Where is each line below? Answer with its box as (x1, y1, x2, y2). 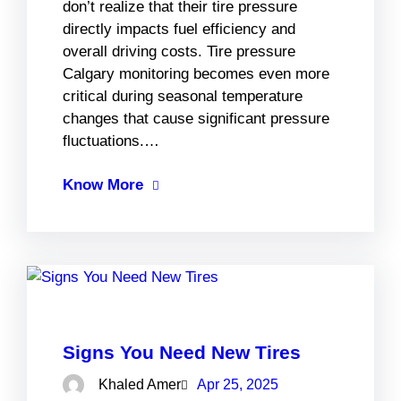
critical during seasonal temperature (63, 87, 303, 105)
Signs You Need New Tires (63, 341, 301, 363)
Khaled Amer (98, 377, 181, 393)
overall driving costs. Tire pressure (63, 42, 295, 60)
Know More (63, 175, 143, 193)
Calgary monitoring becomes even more (63, 64, 329, 82)
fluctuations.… (63, 132, 159, 149)
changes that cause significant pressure (63, 109, 329, 127)
